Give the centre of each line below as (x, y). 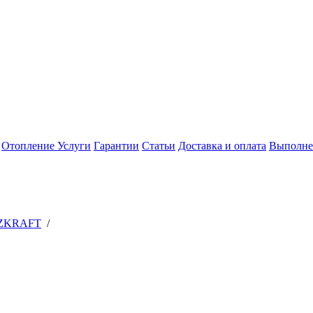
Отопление (29, 146)
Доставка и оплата (222, 146)
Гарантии (116, 146)
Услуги (74, 146)
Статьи (159, 146)
